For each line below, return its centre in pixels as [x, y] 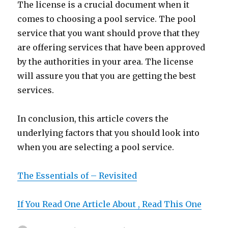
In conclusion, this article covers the [93, 119]
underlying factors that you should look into [109, 133]
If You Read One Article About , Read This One [110, 204]
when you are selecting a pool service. [96, 147]
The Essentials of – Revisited [77, 176]
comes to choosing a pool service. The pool [107, 19]
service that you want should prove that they [109, 33]
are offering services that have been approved [111, 47]
